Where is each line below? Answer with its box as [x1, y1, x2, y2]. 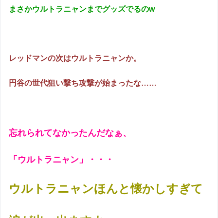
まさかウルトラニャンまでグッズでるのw [9, 5, 155, 14]
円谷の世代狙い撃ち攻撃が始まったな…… [9, 78, 157, 87]
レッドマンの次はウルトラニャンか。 [9, 54, 142, 63]
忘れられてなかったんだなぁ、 [9, 128, 132, 138]
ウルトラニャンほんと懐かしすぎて [9, 182, 203, 196]
